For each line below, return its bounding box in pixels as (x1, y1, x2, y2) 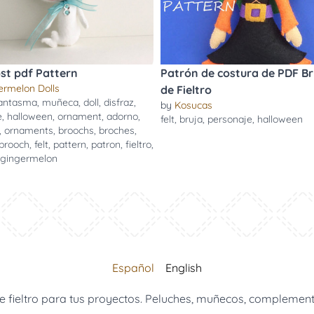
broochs (57, 124, 94, 137)
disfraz (103, 96, 134, 109)
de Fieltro (161, 83, 212, 97)
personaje (207, 113, 252, 125)
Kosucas (175, 99, 212, 111)
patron (90, 138, 121, 151)
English (165, 261, 202, 275)
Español (112, 261, 154, 275)
